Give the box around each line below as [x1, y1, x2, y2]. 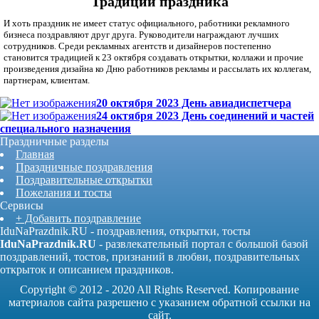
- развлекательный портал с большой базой [96, 237, 308, 250]
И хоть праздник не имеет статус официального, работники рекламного [4, 17, 290, 28]
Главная [16, 147, 54, 160]
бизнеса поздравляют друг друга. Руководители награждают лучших [4, 28, 279, 40]
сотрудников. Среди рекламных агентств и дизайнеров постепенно [4, 40, 271, 51]
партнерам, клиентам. [4, 74, 90, 85]
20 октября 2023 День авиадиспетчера [96, 96, 291, 109]
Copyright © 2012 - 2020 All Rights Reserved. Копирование [20, 283, 299, 296]
